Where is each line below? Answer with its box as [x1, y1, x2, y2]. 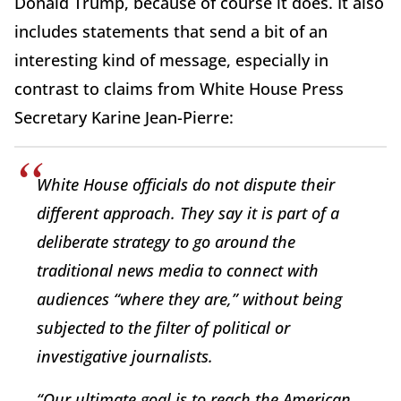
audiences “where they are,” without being [37, 287, 342, 310]
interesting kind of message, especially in [14, 48, 328, 71]
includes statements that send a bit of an [14, 20, 328, 42]
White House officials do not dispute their [37, 173, 335, 195]
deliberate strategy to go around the [37, 230, 295, 252]
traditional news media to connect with [37, 259, 319, 281]
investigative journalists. [37, 345, 213, 367]
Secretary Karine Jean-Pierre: [14, 106, 234, 128]
